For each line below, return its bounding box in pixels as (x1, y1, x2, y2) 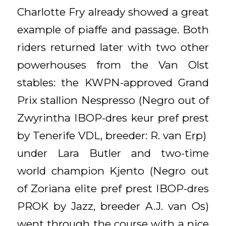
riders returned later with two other (17, 40, 209, 53)
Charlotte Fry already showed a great (17, 5, 209, 18)
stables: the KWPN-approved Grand (17, 76, 209, 89)
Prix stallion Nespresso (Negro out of (17, 93, 209, 106)
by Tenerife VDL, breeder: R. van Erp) (17, 129, 209, 142)
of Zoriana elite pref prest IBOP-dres (17, 182, 209, 195)
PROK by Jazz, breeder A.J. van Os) (17, 199, 209, 212)
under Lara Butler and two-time (17, 146, 209, 159)
